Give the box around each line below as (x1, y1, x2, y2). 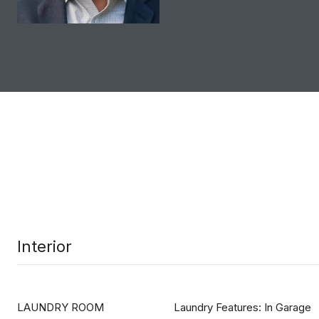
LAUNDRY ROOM (17, 300, 104, 314)
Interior (17, 237, 72, 256)
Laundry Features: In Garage (174, 300, 311, 314)
